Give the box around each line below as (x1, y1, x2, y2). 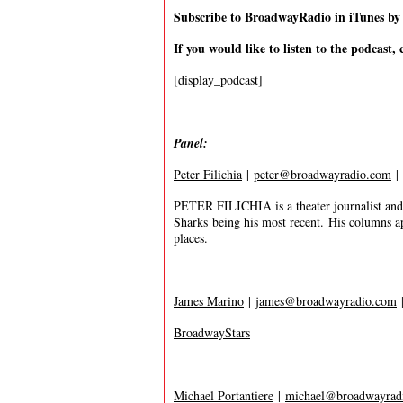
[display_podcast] (174, 71, 263, 88)
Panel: (174, 134, 208, 152)
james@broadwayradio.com (255, 292, 397, 309)
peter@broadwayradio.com (254, 166, 391, 183)
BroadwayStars (174, 324, 250, 341)
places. (174, 229, 208, 246)
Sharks (174, 213, 208, 230)
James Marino (174, 292, 244, 309)
